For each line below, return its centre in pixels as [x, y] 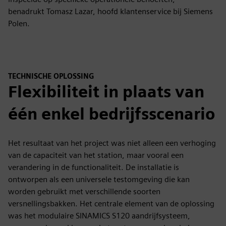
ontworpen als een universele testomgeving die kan [99, 180]
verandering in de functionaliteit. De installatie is [94, 167]
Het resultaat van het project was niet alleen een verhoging [112, 143]
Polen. [19, 23]
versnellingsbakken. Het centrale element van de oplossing [111, 204]
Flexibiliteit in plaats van [106, 92]
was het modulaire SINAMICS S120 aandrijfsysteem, [99, 216]
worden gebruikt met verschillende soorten [84, 192]
